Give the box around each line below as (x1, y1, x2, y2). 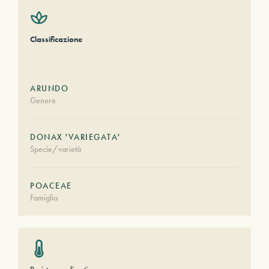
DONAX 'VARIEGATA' (30, 131, 121, 142)
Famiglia (30, 192, 58, 203)
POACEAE (30, 180, 72, 191)
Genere (30, 95, 56, 106)
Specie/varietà (30, 144, 81, 154)
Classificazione (30, 34, 82, 44)
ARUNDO (30, 83, 68, 94)
